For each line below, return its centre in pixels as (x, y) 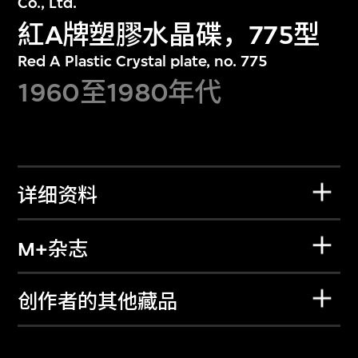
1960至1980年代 (119, 93)
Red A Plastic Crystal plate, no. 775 (143, 61)
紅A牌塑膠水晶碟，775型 (169, 34)
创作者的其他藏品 (98, 302)
